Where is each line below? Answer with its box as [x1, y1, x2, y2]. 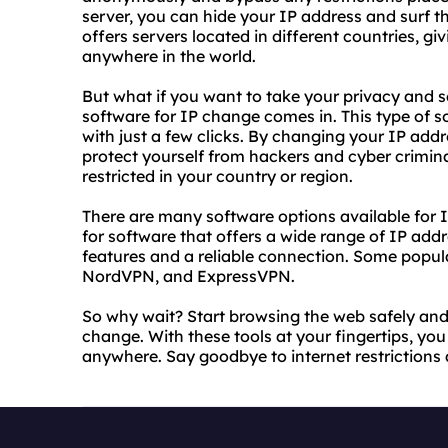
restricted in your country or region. [82, 166, 353, 186]
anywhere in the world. [82, 46, 256, 66]
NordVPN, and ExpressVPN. [82, 266, 295, 286]
